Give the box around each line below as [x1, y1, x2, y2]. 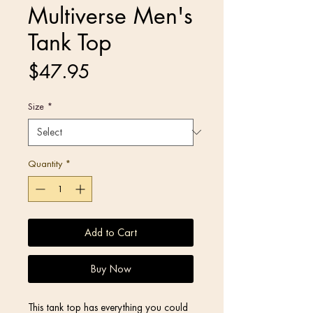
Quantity [28, 156, 62, 170]
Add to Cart [85, 224, 137, 240]
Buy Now [90, 261, 131, 276]
